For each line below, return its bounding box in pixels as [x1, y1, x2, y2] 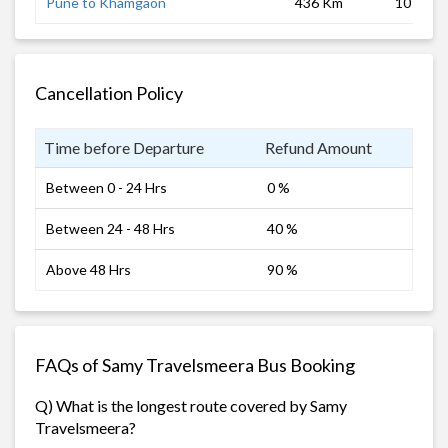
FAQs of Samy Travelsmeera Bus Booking [35, 353, 355, 376]
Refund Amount [265, 137, 372, 157]
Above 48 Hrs [46, 260, 131, 278]
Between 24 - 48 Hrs [46, 219, 175, 237]
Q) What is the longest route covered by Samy [35, 395, 347, 415]
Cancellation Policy [35, 81, 183, 104]
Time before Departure [44, 137, 204, 157]
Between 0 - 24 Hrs [46, 178, 167, 196]
